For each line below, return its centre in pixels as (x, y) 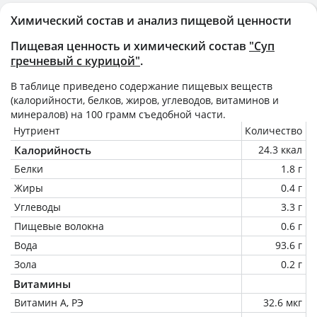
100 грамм (111, 114)
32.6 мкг (283, 302)
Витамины (42, 283)
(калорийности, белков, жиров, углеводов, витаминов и (145, 100)
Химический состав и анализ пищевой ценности (151, 20)
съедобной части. (181, 114)
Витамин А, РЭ (49, 302)
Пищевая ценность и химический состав (130, 46)
